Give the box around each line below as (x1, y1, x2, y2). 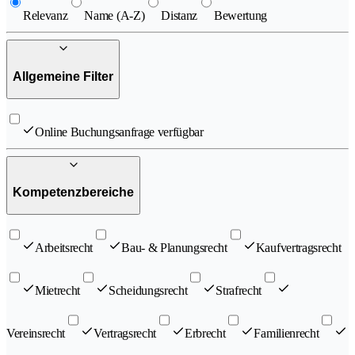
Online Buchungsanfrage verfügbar (35, 124, 204, 139)
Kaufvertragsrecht (255, 240, 342, 254)
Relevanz (23, 9, 68, 23)
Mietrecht (35, 283, 81, 297)
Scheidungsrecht (109, 283, 188, 297)
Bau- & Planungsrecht (121, 240, 227, 254)
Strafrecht (216, 283, 262, 297)
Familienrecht (254, 326, 319, 340)
